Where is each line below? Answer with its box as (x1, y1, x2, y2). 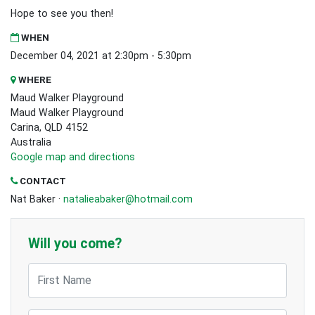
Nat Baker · (11, 193, 63, 205)
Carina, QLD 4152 (11, 121, 88, 133)
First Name (27, 263, 77, 275)
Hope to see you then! (11, 7, 113, 19)
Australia (11, 136, 51, 148)
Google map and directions (11, 150, 135, 162)
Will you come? (28, 235, 122, 252)
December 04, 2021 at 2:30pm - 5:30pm (11, 49, 191, 61)
